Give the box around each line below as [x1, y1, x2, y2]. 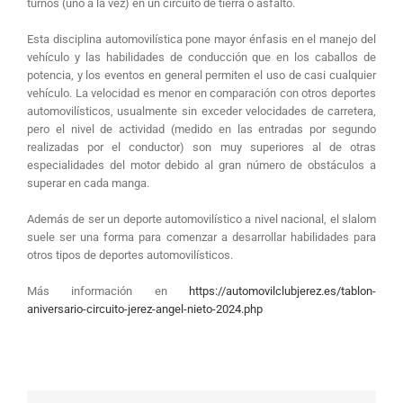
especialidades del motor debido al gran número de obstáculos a [26, 158, 377, 173]
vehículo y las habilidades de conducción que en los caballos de [26, 50, 377, 65]
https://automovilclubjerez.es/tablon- [189, 284, 377, 299]
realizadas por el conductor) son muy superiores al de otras [26, 140, 377, 155]
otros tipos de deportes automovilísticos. [26, 248, 233, 263]
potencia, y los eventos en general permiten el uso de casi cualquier [26, 68, 377, 83]
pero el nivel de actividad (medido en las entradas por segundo [26, 122, 377, 137]
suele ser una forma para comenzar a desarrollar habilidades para [26, 230, 377, 245]
